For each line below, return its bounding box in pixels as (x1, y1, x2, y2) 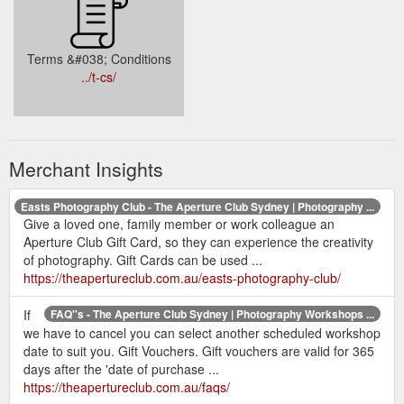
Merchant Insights (9, 154, 163, 182)
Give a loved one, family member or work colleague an (23, 214, 335, 233)
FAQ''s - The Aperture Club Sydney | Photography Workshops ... (50, 305, 374, 322)
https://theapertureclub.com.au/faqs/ (23, 377, 230, 396)
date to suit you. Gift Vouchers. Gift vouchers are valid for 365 (23, 341, 374, 360)
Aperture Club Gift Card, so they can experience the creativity (23, 232, 373, 251)
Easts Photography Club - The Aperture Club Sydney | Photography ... (21, 197, 374, 215)
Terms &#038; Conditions (26, 49, 171, 68)
